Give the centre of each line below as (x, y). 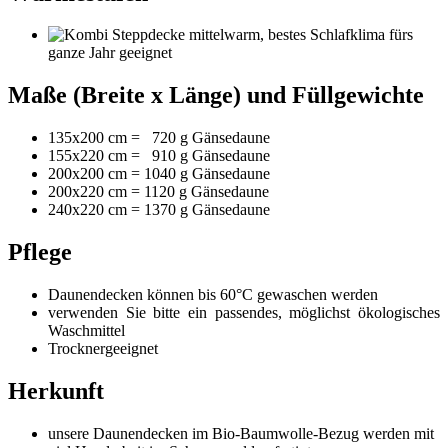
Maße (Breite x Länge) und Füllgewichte (216, 95)
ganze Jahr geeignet (110, 53)
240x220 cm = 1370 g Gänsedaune (159, 210)
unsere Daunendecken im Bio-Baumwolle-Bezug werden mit (241, 433)
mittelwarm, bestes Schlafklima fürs (299, 35)
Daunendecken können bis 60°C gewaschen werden (213, 295)
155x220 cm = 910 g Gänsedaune (159, 156)
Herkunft (56, 390)
